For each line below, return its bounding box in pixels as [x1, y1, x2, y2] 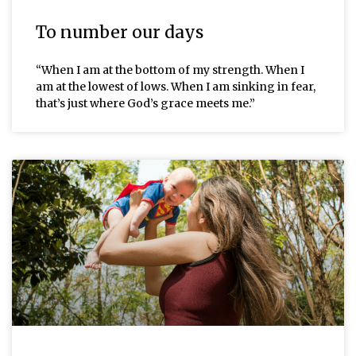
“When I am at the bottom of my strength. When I [36, 62, 304, 77]
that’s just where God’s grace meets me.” [36, 95, 255, 110]
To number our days [36, 21, 203, 43]
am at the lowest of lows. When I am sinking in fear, [36, 79, 315, 94]
